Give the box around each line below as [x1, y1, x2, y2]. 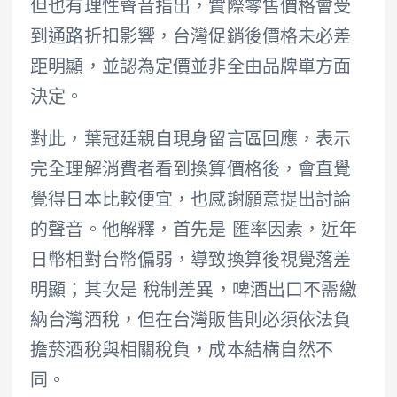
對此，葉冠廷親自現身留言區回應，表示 [30, 132, 352, 151]
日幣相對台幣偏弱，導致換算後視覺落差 [30, 253, 352, 271]
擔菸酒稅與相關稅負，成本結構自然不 [30, 343, 334, 362]
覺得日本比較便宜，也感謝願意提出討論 [30, 192, 352, 211]
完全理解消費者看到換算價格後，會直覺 [30, 162, 352, 181]
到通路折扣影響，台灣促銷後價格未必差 [30, 29, 352, 48]
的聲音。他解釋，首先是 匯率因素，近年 [30, 222, 357, 241]
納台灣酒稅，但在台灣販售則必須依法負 [30, 313, 352, 331]
